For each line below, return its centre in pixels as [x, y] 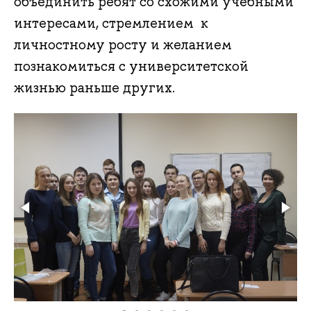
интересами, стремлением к [111, 23]
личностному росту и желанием [123, 45]
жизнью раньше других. [94, 88]
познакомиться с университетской [131, 66]
